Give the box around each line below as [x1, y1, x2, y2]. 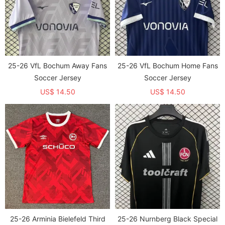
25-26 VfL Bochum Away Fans [8, 61, 107, 70]
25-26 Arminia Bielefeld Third [10, 214, 105, 223]
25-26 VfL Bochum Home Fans [117, 61, 218, 70]
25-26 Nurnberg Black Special [118, 214, 217, 223]
